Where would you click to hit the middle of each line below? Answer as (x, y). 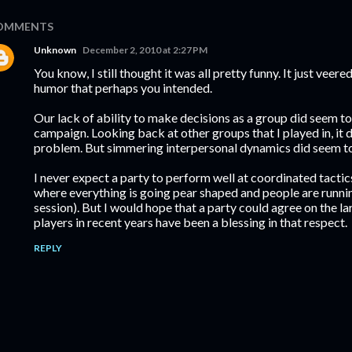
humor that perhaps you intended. (123, 88)
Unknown (55, 50)
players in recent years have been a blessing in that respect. (191, 222)
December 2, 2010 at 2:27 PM (145, 50)
